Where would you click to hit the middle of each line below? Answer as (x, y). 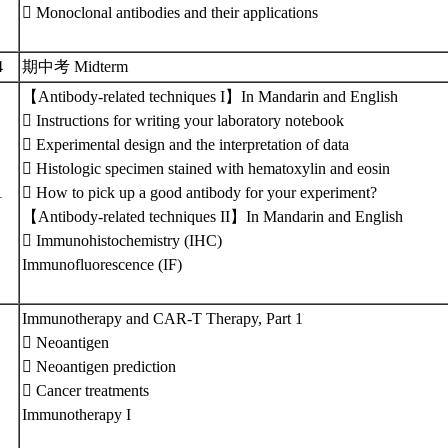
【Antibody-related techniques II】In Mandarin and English (212, 216)
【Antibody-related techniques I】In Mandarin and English (210, 96)
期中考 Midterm (79, 66)
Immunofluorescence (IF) (102, 264)
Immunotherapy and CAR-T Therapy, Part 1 (162, 318)
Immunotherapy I (76, 414)
